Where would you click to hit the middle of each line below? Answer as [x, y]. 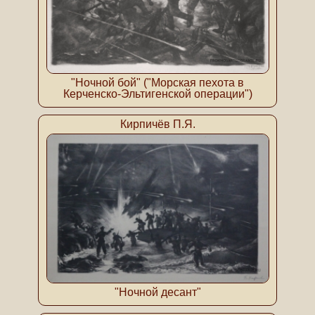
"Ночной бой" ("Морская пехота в [157, 83]
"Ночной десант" [157, 292]
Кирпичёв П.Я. [157, 124]
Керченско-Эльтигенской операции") [157, 94]
